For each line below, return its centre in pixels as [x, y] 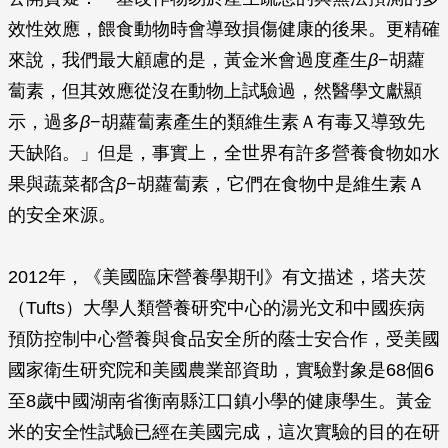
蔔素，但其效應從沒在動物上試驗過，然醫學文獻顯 [215, 91]
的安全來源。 [62, 215]
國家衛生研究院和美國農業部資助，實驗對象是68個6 [221, 370]
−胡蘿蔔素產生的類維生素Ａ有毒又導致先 [257, 122]
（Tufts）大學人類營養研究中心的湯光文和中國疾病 [216, 308]
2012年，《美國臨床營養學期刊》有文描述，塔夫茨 [217, 277]
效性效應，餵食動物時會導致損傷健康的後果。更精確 [224, 29]
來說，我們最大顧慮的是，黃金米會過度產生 [188, 60]
